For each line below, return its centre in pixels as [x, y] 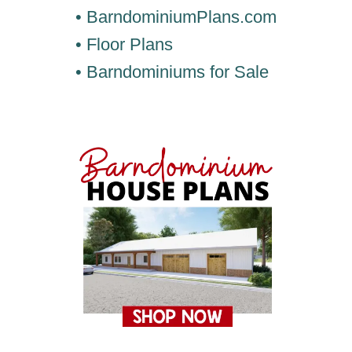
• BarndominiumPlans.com [176, 17]
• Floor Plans [124, 45]
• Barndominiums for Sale [172, 72]
